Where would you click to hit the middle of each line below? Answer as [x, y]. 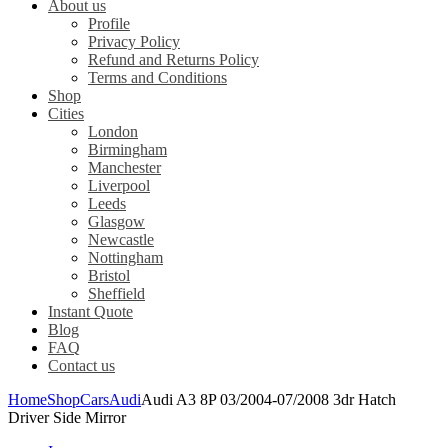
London [113, 132]
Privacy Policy [134, 42]
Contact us [81, 366]
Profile [109, 24]
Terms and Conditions [157, 78]
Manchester [124, 168]
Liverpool [119, 186]
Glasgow [116, 222]
